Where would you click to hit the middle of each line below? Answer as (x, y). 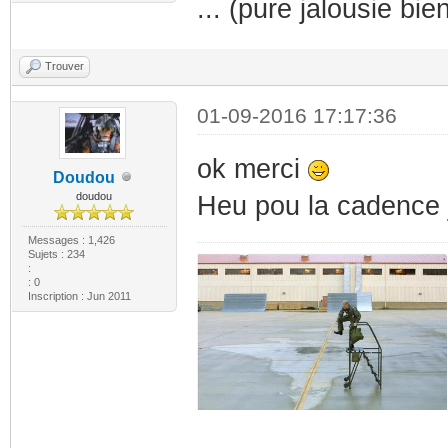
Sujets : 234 (56, 253)
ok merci (252, 168)
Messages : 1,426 (71, 239)
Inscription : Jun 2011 (79, 295)
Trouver (64, 65)
